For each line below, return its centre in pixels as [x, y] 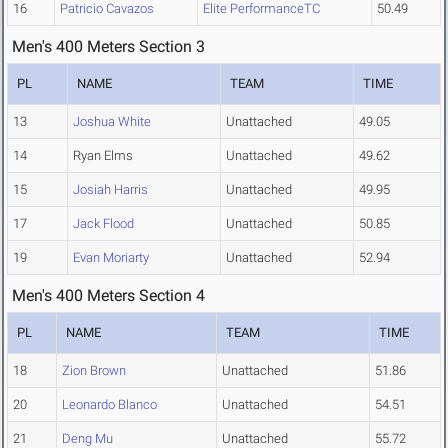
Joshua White [112, 122]
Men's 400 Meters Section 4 [108, 296]
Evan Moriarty [111, 258]
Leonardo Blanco [109, 405]
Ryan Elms [103, 156]
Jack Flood [103, 224]
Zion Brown [94, 371]
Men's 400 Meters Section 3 [108, 47]
